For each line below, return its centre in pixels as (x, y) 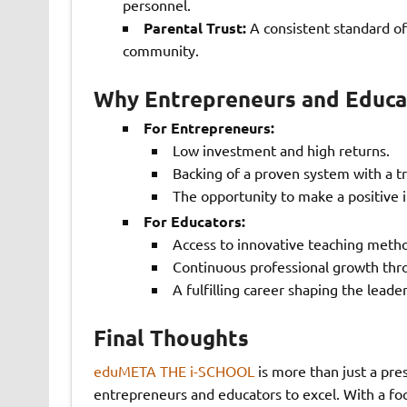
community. (160, 50)
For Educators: (194, 222)
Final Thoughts (171, 338)
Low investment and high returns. (281, 150)
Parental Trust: (194, 28)
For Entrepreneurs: (208, 128)
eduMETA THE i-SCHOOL (174, 371)
